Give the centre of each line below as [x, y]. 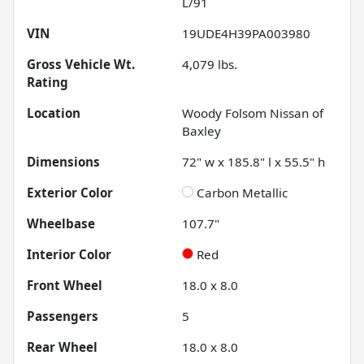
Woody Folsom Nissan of [253, 113]
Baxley [201, 131]
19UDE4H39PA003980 [246, 34]
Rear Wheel [62, 347]
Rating [48, 82]
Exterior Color [70, 193]
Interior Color [69, 255]
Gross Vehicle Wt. [81, 65]
